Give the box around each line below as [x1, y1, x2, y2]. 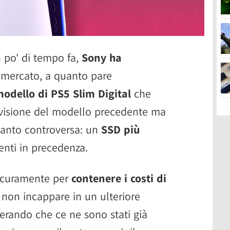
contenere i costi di [71, 170, 166, 185]
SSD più [101, 122, 140, 137]
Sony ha [82, 50, 122, 65]
